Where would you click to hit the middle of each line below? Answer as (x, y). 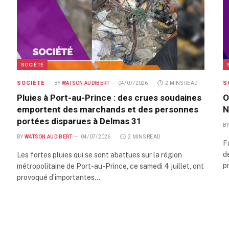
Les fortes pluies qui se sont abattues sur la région (99, 155)
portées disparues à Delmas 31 (79, 121)
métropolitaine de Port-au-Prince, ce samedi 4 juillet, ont (110, 166)
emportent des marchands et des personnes (108, 110)
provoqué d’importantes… (59, 178)
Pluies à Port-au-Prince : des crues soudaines (109, 98)
